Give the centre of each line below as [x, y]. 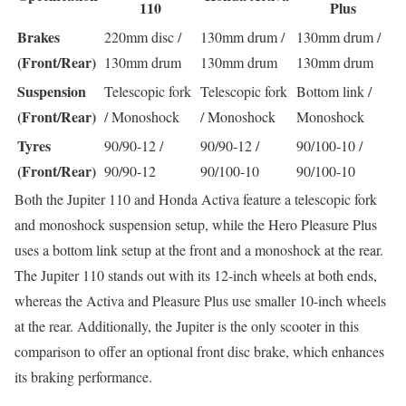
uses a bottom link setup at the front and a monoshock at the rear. [199, 250]
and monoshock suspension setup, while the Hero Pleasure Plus [196, 225]
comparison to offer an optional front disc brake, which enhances [199, 352]
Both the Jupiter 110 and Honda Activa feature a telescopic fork [196, 199]
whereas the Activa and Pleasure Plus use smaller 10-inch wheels [200, 301]
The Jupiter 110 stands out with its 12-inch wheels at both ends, [196, 275]
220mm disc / [143, 37]
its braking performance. [83, 377]
